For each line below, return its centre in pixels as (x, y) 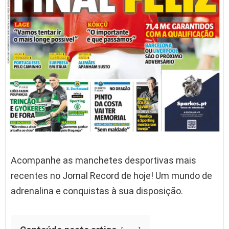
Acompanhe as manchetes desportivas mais (104, 161)
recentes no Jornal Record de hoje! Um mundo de (111, 176)
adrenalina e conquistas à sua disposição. (97, 191)
